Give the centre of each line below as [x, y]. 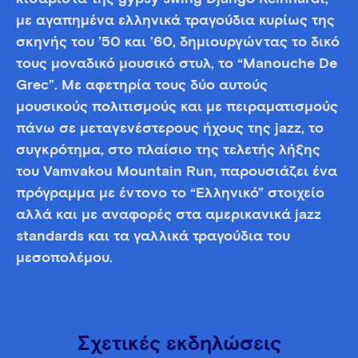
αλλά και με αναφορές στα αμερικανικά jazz [169, 215]
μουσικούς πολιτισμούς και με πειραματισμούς [177, 107]
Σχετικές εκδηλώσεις [179, 345]
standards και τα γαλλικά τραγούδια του [153, 237]
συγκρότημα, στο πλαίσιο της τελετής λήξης [168, 150]
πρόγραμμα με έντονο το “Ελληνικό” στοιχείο [170, 193]
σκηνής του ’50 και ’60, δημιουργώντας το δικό [178, 42]
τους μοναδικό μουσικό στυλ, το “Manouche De [177, 64]
